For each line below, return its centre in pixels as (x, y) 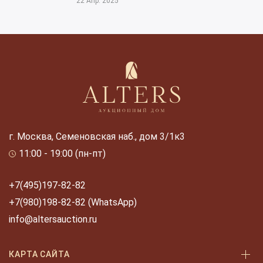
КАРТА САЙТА (40, 254)
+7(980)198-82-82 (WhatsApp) (73, 202)
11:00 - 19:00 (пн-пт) (62, 154)
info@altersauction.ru (53, 219)
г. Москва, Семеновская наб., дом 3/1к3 (97, 136)
